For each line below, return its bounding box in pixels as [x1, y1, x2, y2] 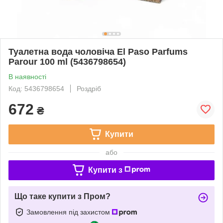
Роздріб [77, 84, 101, 93]
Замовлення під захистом [26, 208, 112, 216]
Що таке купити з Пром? [14, 192, 111, 201]
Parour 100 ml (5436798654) [8, 56, 126, 67]
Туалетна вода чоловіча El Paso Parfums [8, 46, 188, 57]
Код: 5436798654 [8, 84, 64, 93]
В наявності [8, 72, 46, 81]
